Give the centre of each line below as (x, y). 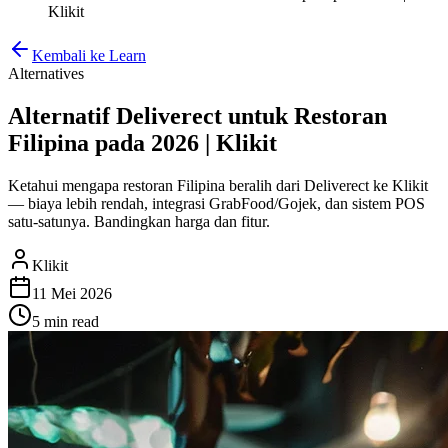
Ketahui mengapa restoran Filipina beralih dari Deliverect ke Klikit (218, 185)
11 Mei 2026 (72, 293)
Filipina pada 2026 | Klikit (142, 142)
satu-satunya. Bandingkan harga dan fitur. (139, 221)
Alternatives (46, 73)
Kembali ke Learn (89, 55)
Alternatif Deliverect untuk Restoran (197, 115)
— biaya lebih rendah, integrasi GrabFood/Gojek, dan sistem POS (216, 203)
